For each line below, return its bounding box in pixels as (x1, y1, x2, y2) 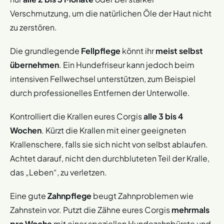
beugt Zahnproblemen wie (91, 190, 193, 201)
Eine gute (10, 190, 47, 201)
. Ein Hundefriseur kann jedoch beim (59, 59, 194, 70)
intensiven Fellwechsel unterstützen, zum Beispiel (10, 73, 195, 84)
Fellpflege (81, 45, 120, 56)
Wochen (10, 125, 41, 136)
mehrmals (171, 204, 209, 215)
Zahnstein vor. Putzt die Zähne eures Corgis (10, 204, 171, 215)
